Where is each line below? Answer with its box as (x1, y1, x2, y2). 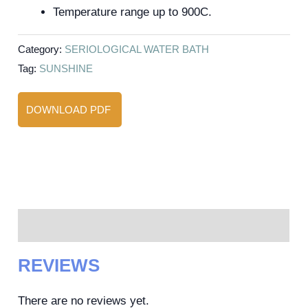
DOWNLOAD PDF (26, 104, 114, 116)
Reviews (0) (18, 219, 82, 232)
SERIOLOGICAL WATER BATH (65, 43, 210, 56)
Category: (18, 43, 65, 56)
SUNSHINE (39, 63, 93, 75)
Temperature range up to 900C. (53, 5, 212, 19)
